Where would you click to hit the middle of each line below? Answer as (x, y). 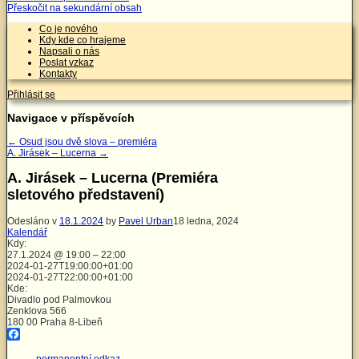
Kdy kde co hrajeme (83, 40)
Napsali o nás (69, 52)
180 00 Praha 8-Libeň (55, 323)
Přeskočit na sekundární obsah (75, 8)
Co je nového (69, 29)
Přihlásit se (31, 95)
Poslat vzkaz (67, 63)
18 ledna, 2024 (206, 222)
